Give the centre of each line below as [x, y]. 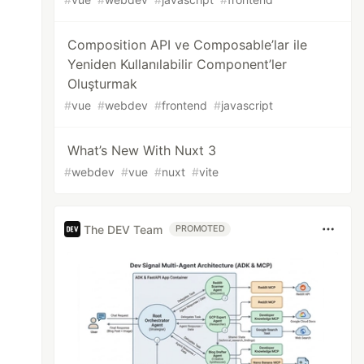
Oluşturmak [103, 84]
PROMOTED [200, 229]
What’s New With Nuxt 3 [142, 150]
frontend [185, 105]
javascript [247, 105]
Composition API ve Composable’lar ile [188, 45]
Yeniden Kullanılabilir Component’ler [178, 64]
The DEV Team [123, 229]
